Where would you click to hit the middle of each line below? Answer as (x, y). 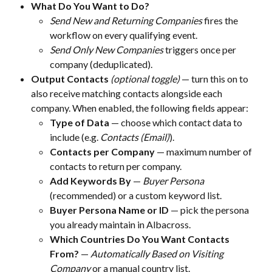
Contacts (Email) (135, 137)
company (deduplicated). (101, 64)
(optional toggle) (145, 79)
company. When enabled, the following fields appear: (140, 108)
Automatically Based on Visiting (158, 254)
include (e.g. (75, 137)
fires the (221, 21)
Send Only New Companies (107, 50)
